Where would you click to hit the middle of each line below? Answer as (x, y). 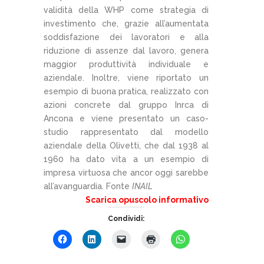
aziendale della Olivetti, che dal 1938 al (126, 146)
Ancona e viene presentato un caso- (126, 119)
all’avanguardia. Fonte (88, 187)
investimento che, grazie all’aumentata (126, 24)
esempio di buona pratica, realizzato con (126, 92)
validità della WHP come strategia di (126, 10)
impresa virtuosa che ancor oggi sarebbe (126, 173)
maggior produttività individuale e (126, 65)
